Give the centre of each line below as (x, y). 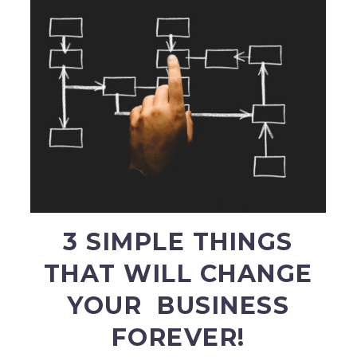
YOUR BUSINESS (178, 306)
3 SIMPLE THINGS (178, 242)
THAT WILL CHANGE (178, 274)
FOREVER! (178, 338)
